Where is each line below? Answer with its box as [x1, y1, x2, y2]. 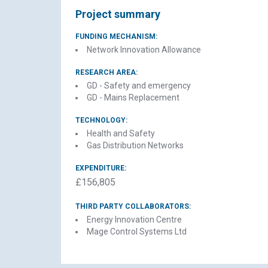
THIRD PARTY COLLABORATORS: [75, 202, 191, 211]
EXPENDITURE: [75, 164, 126, 172]
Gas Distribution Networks [87, 141, 184, 150]
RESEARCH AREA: [75, 68, 138, 77]
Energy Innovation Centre [87, 215, 182, 224]
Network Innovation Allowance [87, 45, 201, 54]
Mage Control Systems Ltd [87, 227, 187, 236]
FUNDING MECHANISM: [75, 32, 157, 41]
